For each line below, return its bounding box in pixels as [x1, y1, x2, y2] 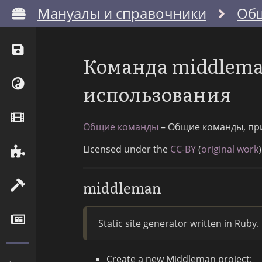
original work [201, 142, 258, 156]
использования [83, 80, 232, 108]
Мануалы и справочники [37, 4, 206, 23]
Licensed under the [83, 142, 170, 156]
